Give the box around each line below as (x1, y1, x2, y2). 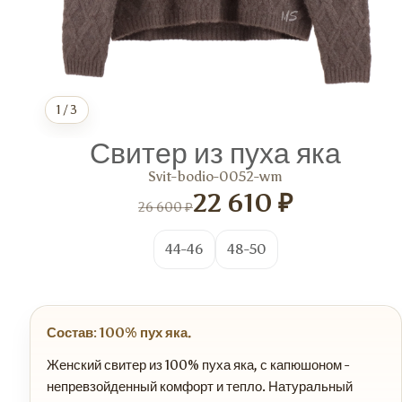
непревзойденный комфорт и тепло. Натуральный (46, 379, 353, 396)
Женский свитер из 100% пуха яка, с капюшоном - (46, 357, 349, 374)
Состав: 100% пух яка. (46, 325, 192, 342)
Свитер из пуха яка (90, 136, 341, 171)
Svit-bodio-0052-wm (148, 168, 283, 186)
